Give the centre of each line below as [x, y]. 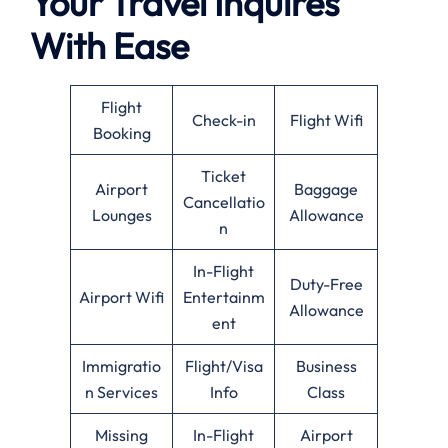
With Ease [109, 45]
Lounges [121, 214]
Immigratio [121, 365]
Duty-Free [326, 283]
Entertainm [223, 296]
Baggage [326, 188]
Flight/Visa [223, 365]
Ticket [223, 175]
